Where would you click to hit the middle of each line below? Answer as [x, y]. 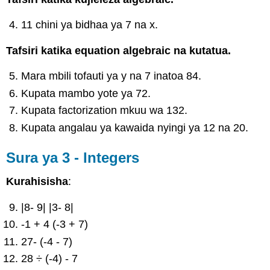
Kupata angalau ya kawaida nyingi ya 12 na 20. [135, 127]
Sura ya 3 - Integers [73, 157]
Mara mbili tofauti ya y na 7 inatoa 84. [111, 76]
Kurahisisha [37, 182]
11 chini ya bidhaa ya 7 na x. [90, 25]
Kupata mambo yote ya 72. [86, 93]
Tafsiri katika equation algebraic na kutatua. [119, 50]
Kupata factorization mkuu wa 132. [105, 111]
